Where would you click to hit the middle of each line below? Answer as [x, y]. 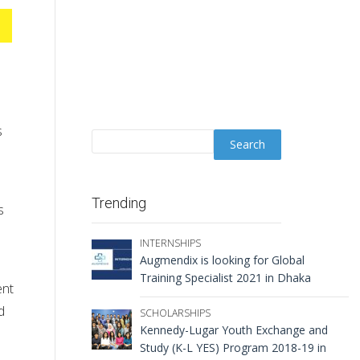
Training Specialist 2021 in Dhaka [225, 278]
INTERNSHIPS [170, 243]
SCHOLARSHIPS [175, 313]
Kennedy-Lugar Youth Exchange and [233, 330]
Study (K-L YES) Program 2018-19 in [233, 348]
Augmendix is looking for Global [222, 260]
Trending [119, 203]
